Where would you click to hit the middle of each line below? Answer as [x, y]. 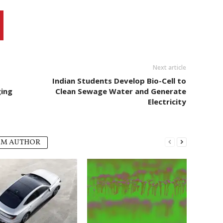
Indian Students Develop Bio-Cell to [119, 80]
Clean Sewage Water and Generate [120, 91]
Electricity [167, 101]
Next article [169, 67]
